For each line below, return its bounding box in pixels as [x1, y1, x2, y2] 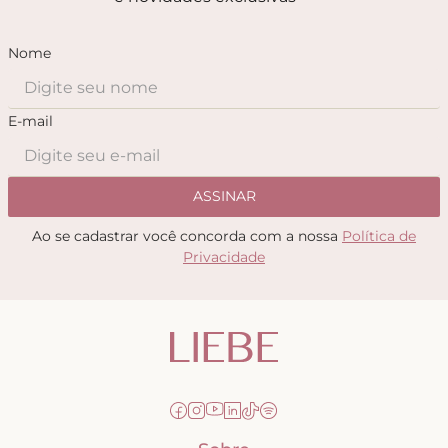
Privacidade [183, 247, 265, 266]
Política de [342, 226, 416, 245]
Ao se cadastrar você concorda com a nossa [32, 226, 342, 245]
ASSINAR [192, 187, 256, 206]
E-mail [8, 111, 53, 130]
